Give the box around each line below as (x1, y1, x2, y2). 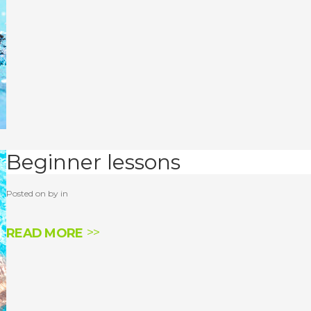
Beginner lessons (6, 149, 180, 175)
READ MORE (6, 226, 83, 241)
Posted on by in (6, 188, 68, 199)
